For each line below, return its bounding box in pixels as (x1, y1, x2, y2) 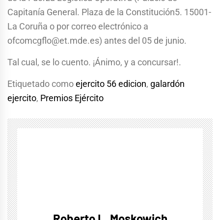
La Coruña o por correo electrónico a (7, 21, 148, 32)
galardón (150, 79, 185, 89)
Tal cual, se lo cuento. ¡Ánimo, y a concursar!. (7, 57, 181, 68)
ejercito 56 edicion (76, 79, 146, 89)
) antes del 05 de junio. (99, 35, 187, 46)
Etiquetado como (7, 79, 76, 89)
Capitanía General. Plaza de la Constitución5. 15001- (7, 7, 211, 18)
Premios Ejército (40, 93, 104, 104)
